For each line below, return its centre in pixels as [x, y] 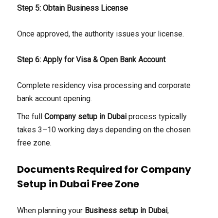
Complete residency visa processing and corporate [104, 86]
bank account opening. [54, 99]
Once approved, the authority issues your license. [100, 34]
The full [31, 117]
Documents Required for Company [104, 170]
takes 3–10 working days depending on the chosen [104, 130]
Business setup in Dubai [126, 211]
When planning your [51, 211]
